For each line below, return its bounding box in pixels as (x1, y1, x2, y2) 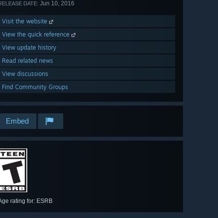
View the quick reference (2, 31, 72, 38)
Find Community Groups (2, 83, 68, 91)
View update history (2, 44, 56, 52)
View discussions (2, 70, 48, 78)
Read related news (2, 57, 53, 65)
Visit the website (2, 18, 49, 25)
